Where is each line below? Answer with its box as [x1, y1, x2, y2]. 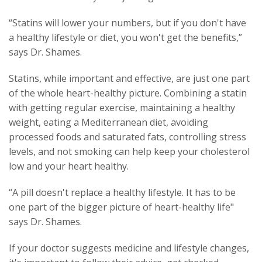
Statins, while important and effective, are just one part [9, 72, 250, 85]
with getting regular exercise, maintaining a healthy [9, 101, 235, 114]
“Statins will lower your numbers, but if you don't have [9, 16, 246, 29]
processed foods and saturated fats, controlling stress [9, 130, 246, 143]
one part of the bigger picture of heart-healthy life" [9, 201, 234, 213]
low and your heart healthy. [9, 160, 129, 173]
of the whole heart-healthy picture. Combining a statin [9, 87, 247, 99]
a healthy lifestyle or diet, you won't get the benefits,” [9, 31, 242, 44]
